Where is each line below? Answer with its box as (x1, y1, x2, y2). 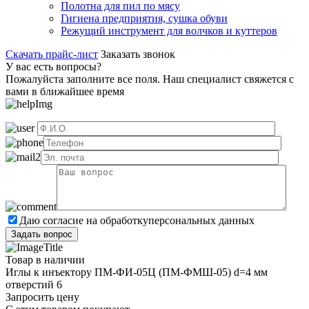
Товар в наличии (6, 253, 85, 266)
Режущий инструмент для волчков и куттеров (61, 24, 277, 37)
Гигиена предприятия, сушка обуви (61, 12, 228, 24)
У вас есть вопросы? (6, 60, 101, 72)
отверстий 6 (6, 278, 62, 290)
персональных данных (148, 214, 255, 226)
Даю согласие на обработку (19, 214, 148, 226)
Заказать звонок (101, 48, 175, 60)
